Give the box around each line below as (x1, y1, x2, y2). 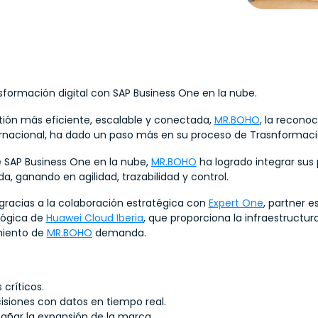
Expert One (208, 196, 263, 211)
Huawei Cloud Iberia (45, 211, 143, 226)
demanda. (92, 226, 146, 241)
